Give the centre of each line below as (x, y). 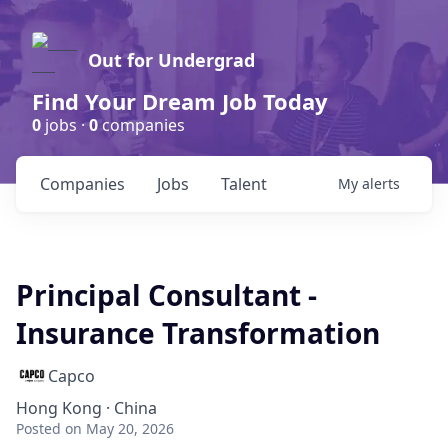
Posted (38, 428)
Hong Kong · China (86, 408)
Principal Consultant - (166, 295)
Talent (244, 184)
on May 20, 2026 (119, 428)
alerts (381, 183)
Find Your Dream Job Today (180, 101)
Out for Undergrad (171, 60)
